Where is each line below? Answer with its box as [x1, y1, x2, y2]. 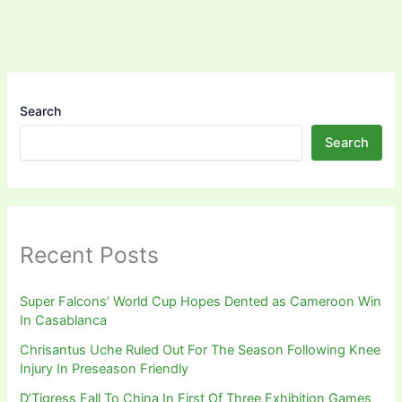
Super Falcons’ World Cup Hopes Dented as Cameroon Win [20, 293, 382, 310]
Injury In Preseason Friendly [20, 360, 189, 377]
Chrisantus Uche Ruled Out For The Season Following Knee [20, 341, 381, 358]
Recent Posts [20, 240, 160, 268]
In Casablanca [20, 311, 108, 328]
